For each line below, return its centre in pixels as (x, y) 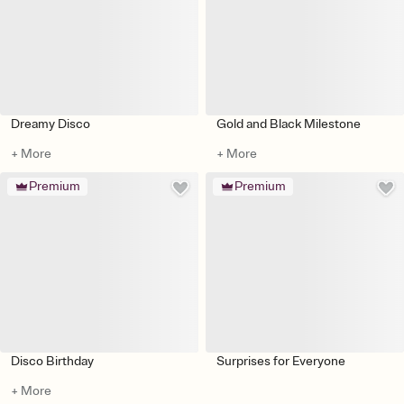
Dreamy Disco (50, 124)
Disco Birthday (52, 361)
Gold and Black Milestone (289, 124)
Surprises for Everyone (281, 361)
